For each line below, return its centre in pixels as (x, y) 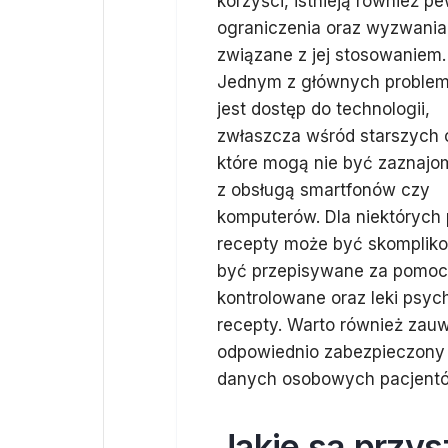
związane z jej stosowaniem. (331, 55)
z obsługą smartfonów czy (323, 190)
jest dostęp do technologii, (323, 109)
